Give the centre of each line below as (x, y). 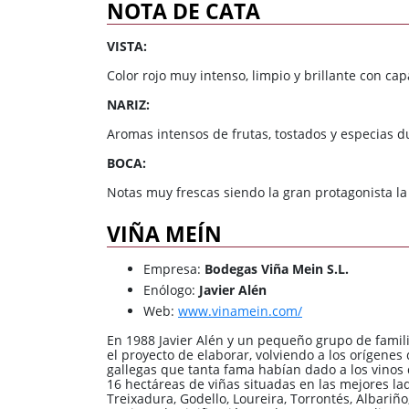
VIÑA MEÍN (164, 234)
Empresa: (174, 269)
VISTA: (127, 47)
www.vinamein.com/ (240, 310)
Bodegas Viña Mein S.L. (277, 269)
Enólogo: (171, 289)
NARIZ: (128, 105)
